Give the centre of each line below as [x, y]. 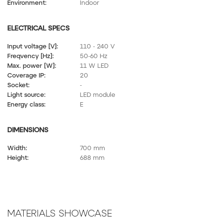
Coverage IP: [26, 75]
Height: [18, 158]
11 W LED [94, 66]
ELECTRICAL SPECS [39, 29]
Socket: [18, 85]
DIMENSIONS [28, 131]
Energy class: [26, 104]
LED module [98, 95]
